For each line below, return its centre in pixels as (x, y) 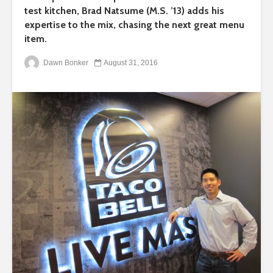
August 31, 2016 (131, 62)
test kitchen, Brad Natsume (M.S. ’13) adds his (124, 11)
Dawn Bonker (65, 62)
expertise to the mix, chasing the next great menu (134, 25)
